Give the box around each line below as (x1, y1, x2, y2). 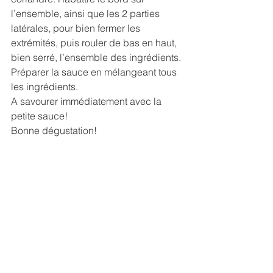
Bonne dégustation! (11, 124, 97, 137)
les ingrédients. (11, 80, 78, 93)
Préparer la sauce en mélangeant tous (11, 66, 179, 79)
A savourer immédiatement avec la (11, 95, 164, 108)
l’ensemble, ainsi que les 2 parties (11, 7, 162, 20)
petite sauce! (11, 110, 68, 122)
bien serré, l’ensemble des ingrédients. (11, 51, 181, 64)
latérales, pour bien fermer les (11, 22, 143, 35)
